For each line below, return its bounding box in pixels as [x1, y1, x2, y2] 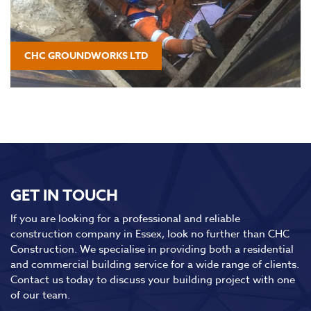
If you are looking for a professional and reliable [10, 211, 240, 227]
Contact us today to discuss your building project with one [10, 272, 295, 288]
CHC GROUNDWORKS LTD [24, 49, 148, 64]
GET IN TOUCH [10, 185, 118, 208]
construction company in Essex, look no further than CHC [10, 226, 289, 242]
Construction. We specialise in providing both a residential [10, 242, 294, 258]
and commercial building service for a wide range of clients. [10, 257, 299, 273]
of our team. [10, 287, 70, 303]
